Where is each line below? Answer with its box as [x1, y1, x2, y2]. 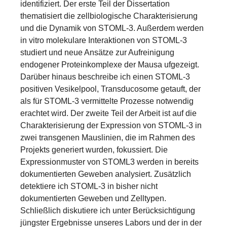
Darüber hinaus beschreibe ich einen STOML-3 [20, 72, 190, 81]
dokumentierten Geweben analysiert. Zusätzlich [20, 170, 191, 178]
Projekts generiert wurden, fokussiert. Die [20, 145, 168, 154]
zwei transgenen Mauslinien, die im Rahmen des [20, 133, 195, 142]
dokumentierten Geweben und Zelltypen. [20, 194, 166, 203]
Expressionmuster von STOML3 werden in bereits [20, 158, 199, 166]
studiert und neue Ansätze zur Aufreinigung [20, 48, 174, 57]
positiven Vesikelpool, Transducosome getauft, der [20, 85, 201, 93]
